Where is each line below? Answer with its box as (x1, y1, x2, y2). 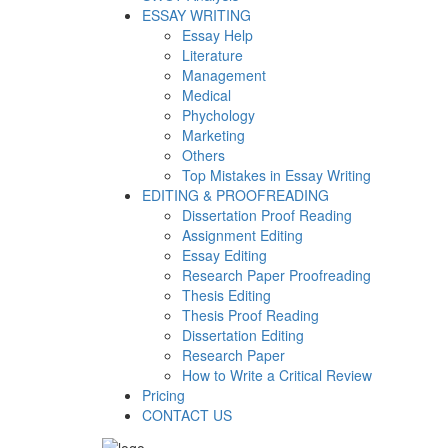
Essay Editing (182, 245, 267, 266)
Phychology (182, 105, 255, 126)
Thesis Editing (182, 285, 271, 306)
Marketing (182, 125, 245, 146)
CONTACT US (142, 405, 232, 426)
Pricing (142, 385, 185, 406)
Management (182, 65, 266, 86)
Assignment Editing (182, 225, 303, 246)
